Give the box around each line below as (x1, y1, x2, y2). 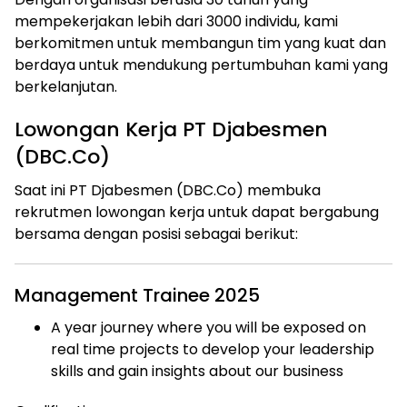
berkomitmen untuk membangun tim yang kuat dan (15, 33, 386, 54)
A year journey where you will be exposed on (51, 317, 366, 338)
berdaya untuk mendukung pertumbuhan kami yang (15, 55, 388, 75)
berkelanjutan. (15, 76, 117, 97)
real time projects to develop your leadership (51, 339, 374, 360)
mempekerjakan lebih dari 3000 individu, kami (15, 11, 338, 32)
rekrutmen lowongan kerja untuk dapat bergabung (15, 202, 379, 223)
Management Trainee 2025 (15, 283, 260, 308)
